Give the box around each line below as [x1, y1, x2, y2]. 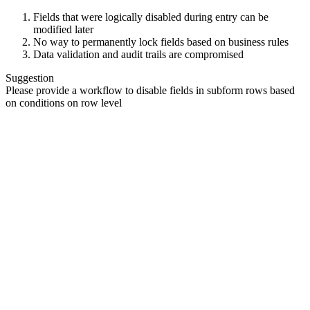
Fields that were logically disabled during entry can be [33, 11, 268, 24]
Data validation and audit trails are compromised [33, 48, 244, 61]
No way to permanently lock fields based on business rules [33, 36, 289, 48]
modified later [33, 24, 93, 36]
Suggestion [6, 72, 54, 84]
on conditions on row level [6, 97, 122, 109]
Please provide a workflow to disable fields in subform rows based [6, 84, 295, 97]
